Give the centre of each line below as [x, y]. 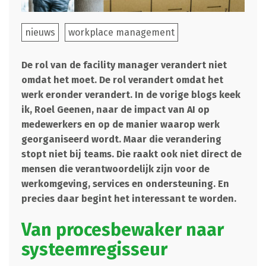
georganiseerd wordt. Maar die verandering [121, 139]
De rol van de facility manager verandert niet [124, 65]
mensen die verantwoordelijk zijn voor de [115, 169]
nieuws [40, 32]
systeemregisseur [94, 249]
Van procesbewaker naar [122, 229]
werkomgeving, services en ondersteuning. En [125, 183]
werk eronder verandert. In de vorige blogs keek [131, 94]
